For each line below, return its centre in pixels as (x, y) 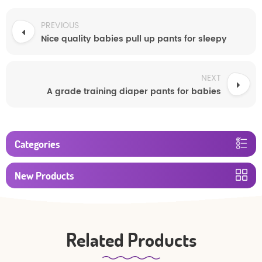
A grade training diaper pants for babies (134, 92)
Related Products (131, 239)
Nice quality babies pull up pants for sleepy (134, 39)
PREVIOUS (60, 25)
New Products (44, 175)
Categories (37, 144)
